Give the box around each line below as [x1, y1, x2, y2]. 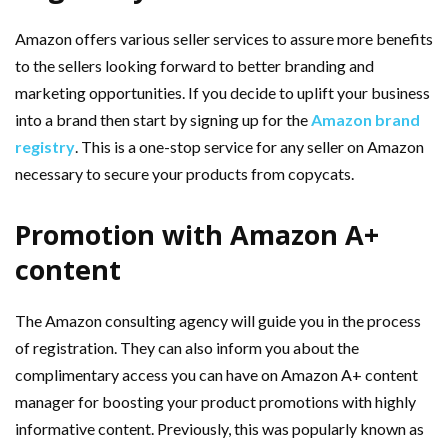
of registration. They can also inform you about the [15, 338, 359, 358]
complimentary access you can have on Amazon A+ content [15, 365, 418, 385]
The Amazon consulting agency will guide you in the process [15, 311, 421, 331]
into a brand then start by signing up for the [15, 110, 311, 130]
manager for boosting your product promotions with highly [15, 392, 416, 412]
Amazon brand [311, 110, 420, 130]
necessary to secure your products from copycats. [15, 164, 354, 184]
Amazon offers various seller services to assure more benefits [15, 29, 433, 49]
